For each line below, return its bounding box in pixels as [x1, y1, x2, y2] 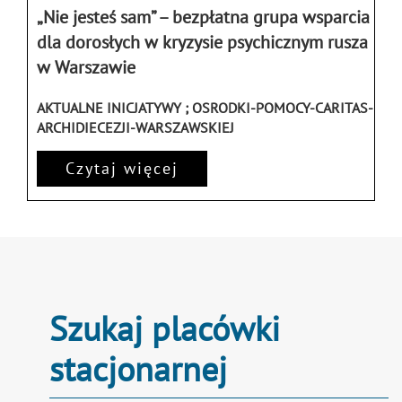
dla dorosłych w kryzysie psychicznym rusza [37, 31, 368, 55]
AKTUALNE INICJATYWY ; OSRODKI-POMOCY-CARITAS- [37, 99, 373, 118]
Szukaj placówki [49, 306, 280, 352]
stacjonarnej [49, 346, 227, 392]
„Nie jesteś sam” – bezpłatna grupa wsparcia [37, 5, 370, 30]
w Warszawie [37, 56, 135, 80]
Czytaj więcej [66, 158, 179, 179]
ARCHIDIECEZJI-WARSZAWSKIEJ [37, 118, 234, 137]
